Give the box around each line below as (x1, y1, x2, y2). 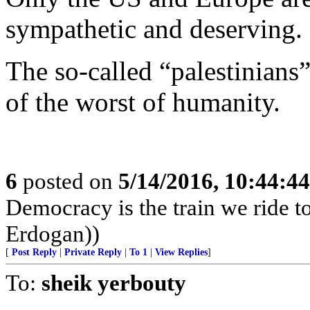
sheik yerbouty (42, 270, 186, 295)
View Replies (155, 247, 208, 257)
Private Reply (64, 247, 122, 257)
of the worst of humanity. (6, 87, 280, 117)
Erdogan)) (6, 221, 100, 246)
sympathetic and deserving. (6, 14, 302, 44)
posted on (17, 168, 118, 194)
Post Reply (12, 247, 57, 257)
